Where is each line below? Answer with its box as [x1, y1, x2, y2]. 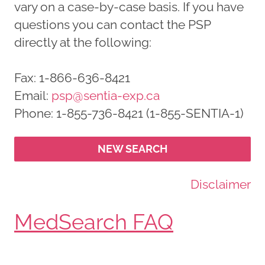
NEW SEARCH [98, 143, 167, 155]
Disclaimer [190, 177, 251, 192]
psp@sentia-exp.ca [51, 88, 160, 103]
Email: [14, 88, 51, 103]
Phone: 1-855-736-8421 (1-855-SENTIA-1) [14, 106, 244, 121]
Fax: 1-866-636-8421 [14, 70, 130, 85]
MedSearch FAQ [14, 209, 173, 234]
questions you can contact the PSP [14, 17, 211, 32]
